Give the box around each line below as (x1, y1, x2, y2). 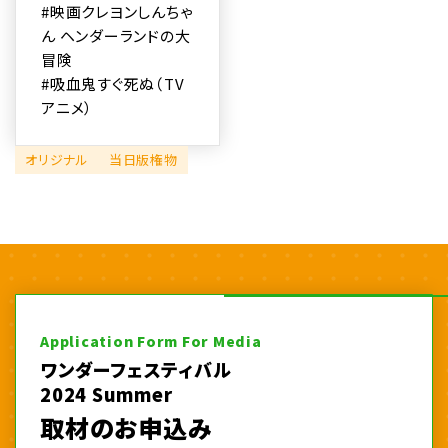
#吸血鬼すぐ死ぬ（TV (41, 72, 185, 94)
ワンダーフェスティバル (40, 355, 232, 382)
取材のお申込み (40, 409, 213, 445)
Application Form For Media (40, 330, 262, 351)
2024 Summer (40, 380, 173, 407)
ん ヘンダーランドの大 (41, 24, 191, 46)
